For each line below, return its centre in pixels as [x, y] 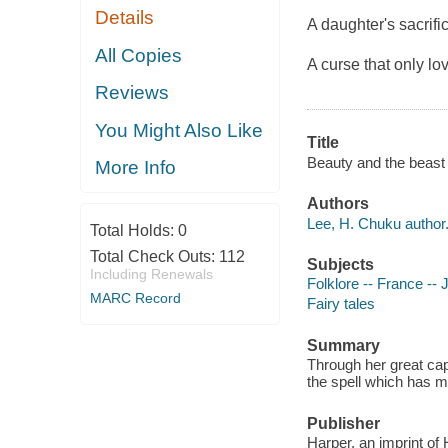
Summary [343, 345]
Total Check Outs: [154, 256]
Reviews [132, 93]
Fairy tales [340, 304]
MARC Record [135, 297]
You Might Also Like [179, 130]
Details [125, 18]
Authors [337, 204]
